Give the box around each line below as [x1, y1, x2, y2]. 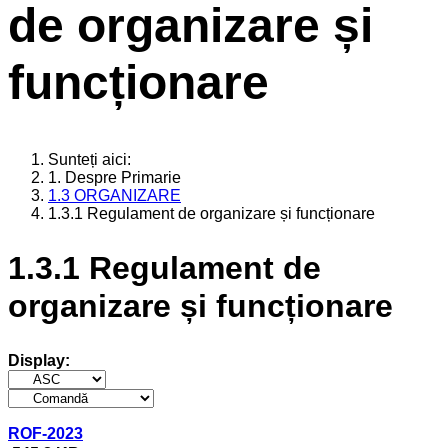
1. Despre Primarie [48, 168, 181, 186]
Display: [8, 351, 70, 369]
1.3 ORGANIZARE [48, 186, 181, 204]
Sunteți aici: [48, 150, 139, 168]
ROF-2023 [8, 424, 83, 442]
